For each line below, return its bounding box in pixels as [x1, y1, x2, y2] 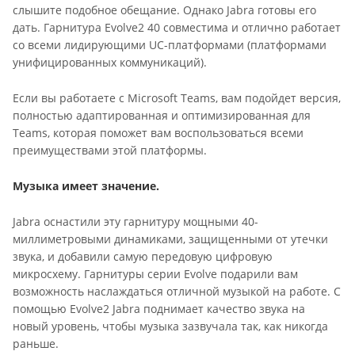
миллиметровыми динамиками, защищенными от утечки [13, 231, 328, 247]
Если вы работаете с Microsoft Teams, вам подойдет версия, [13, 90, 341, 105]
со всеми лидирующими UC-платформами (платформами [13, 36, 326, 52]
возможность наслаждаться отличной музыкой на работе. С [13, 284, 341, 300]
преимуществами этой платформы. [13, 142, 207, 158]
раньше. [13, 336, 59, 352]
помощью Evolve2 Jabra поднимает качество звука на [13, 301, 305, 317]
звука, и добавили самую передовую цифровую [13, 249, 273, 265]
